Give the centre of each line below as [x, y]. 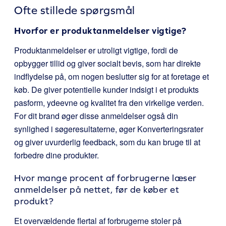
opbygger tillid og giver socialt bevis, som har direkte [107, 63]
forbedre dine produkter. [56, 155]
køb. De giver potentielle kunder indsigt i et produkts [106, 90]
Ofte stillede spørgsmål [75, 10]
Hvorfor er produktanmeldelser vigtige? [100, 31]
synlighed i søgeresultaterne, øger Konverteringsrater [109, 129]
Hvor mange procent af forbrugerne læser [105, 178]
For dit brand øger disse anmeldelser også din [96, 116]
